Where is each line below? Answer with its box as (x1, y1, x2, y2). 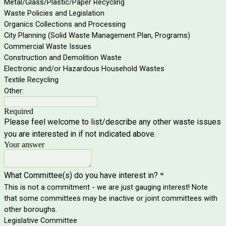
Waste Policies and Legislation (4, 9, 104, 18)
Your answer (4, 140, 44, 149)
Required (4, 107, 33, 116)
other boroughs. (4, 205, 59, 214)
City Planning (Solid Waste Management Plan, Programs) (4, 31, 190, 40)
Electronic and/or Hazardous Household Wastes (4, 64, 164, 74)
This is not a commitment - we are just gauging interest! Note (4, 183, 208, 192)
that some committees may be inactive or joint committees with (4, 194, 217, 203)
